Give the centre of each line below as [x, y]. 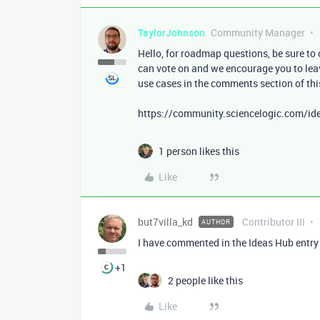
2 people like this [205, 281]
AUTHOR [216, 222]
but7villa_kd [165, 222]
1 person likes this [199, 151]
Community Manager [258, 33]
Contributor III [274, 222]
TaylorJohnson [171, 33]
